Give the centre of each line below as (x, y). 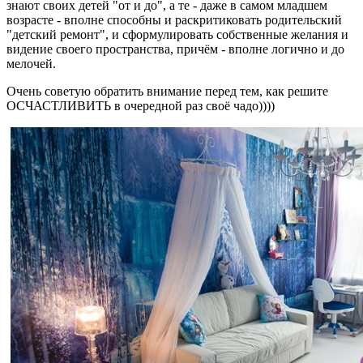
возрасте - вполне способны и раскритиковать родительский (174, 20)
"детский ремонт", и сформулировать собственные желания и (177, 35)
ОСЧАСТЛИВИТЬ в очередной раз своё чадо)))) (141, 106)
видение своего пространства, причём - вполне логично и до (175, 49)
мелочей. (31, 64)
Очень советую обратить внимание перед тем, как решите (167, 92)
